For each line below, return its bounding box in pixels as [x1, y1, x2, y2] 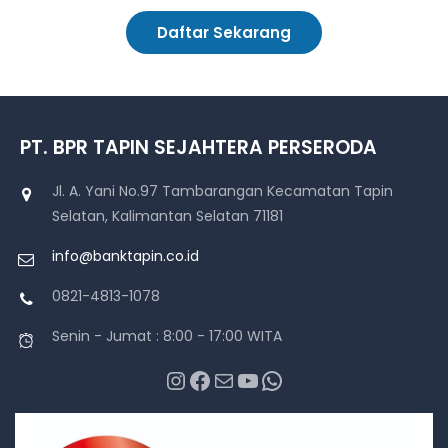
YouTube [235, 362, 250, 396]
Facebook [187, 362, 200, 396]
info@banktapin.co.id [52, 245, 199, 266]
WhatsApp [259, 362, 275, 396]
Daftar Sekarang [157, 21, 291, 43]
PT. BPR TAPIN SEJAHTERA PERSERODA [15, 133, 377, 161]
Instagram [163, 362, 189, 396]
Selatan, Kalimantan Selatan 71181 [52, 205, 283, 226]
